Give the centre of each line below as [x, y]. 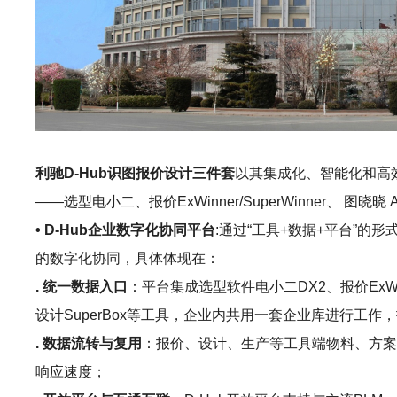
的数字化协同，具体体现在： [128, 258]
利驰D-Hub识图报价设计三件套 [136, 173]
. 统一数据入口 [82, 287]
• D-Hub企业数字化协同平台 [126, 230]
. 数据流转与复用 [89, 343]
